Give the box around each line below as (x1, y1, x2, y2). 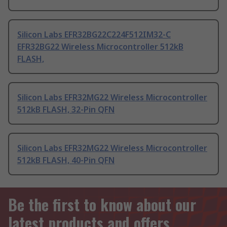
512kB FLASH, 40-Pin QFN (17, 155, 115, 166)
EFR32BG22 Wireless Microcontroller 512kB (17, 41, 183, 53)
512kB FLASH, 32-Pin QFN (17, 104, 115, 116)
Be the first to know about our (8, 193, 196, 216)
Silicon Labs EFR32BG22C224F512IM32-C (17, 29, 171, 41)
